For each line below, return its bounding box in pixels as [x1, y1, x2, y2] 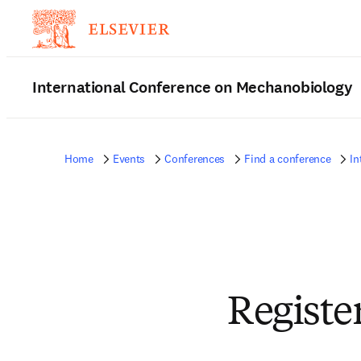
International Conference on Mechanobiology [32, 77, 353, 98]
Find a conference [244, 151, 331, 166]
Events [112, 151, 146, 166]
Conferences [164, 151, 226, 166]
